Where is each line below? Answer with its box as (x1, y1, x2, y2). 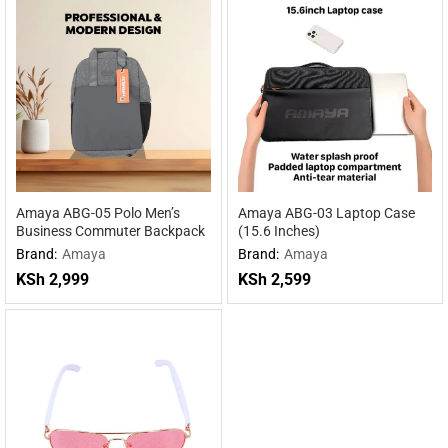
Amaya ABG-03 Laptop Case (237, 205, 415, 221)
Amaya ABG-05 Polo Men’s (16, 205, 180, 221)
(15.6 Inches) (237, 223, 320, 239)
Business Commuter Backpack (16, 223, 205, 239)
